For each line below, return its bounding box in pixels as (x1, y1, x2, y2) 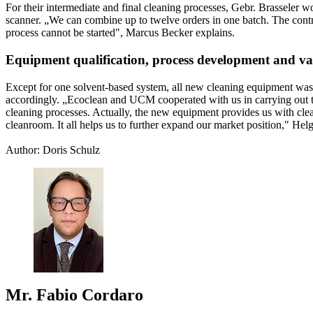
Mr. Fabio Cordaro (6, 286, 143, 305)
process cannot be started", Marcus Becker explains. (6, 27, 235, 39)
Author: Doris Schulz (6, 143, 100, 156)
